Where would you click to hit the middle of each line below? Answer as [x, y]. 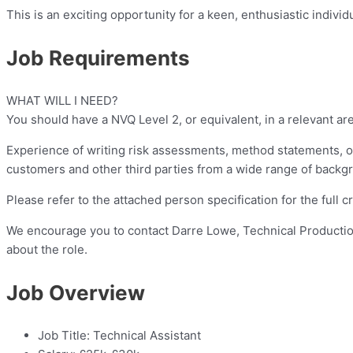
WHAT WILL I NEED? [62, 101]
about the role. [47, 250]
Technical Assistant [145, 336]
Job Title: [64, 336]
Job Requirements [98, 58]
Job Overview [76, 293]
